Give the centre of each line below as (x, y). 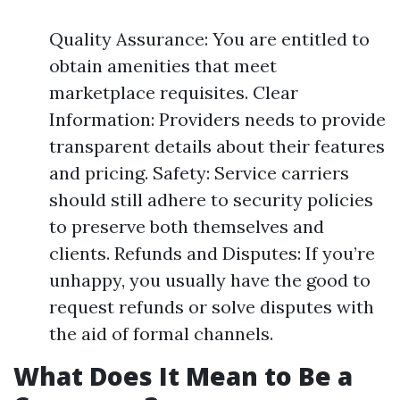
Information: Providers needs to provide (217, 119)
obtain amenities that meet (163, 66)
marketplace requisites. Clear (174, 92)
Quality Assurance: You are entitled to (209, 39)
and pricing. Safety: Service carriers (199, 173)
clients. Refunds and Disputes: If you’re (212, 253)
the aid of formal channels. (161, 333)
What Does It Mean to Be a (183, 376)
